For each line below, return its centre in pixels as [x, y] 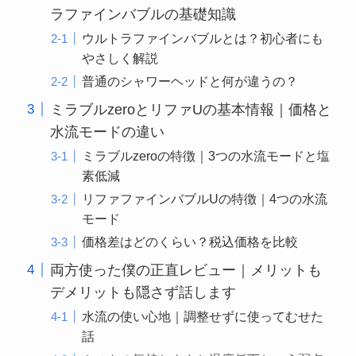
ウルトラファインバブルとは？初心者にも [203, 38]
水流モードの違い [107, 132]
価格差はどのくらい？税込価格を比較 [190, 241]
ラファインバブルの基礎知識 [143, 14]
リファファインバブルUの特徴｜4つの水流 [205, 198]
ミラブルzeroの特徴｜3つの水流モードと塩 [206, 155]
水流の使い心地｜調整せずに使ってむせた [203, 316]
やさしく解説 [120, 58]
